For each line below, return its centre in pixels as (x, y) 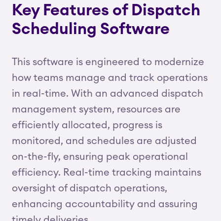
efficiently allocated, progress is (87, 125)
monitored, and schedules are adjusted (104, 141)
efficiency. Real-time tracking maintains (107, 173)
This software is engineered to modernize (108, 62)
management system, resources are (96, 110)
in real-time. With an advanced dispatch (108, 94)
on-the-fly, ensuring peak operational (100, 157)
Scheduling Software (91, 29)
